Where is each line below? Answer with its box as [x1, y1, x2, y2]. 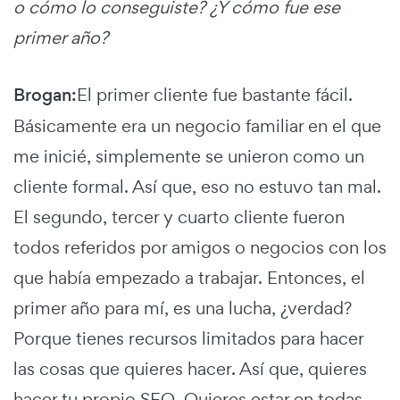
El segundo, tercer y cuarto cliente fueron [13, 205, 345, 229]
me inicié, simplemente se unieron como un [13, 145, 364, 169]
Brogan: [13, 83, 77, 108]
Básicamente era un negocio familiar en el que [13, 114, 381, 138]
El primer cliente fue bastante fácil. [77, 83, 353, 107]
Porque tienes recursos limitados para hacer [13, 327, 363, 351]
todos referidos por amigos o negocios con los [13, 236, 387, 260]
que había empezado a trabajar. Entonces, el [13, 266, 365, 290]
